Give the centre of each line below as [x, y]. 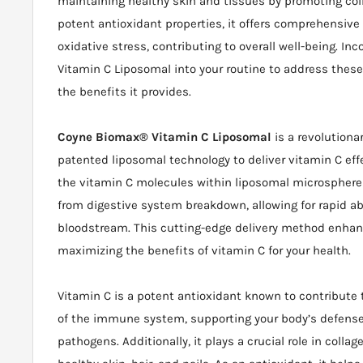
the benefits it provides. [124, 92]
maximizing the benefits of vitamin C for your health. [204, 251]
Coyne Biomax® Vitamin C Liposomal [166, 137]
